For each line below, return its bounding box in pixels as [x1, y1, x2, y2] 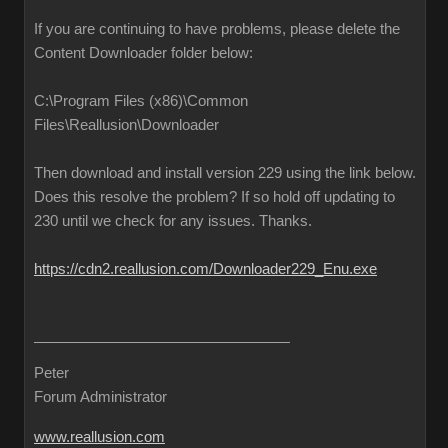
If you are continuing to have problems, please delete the [34, 21, 400, 37]
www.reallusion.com [34, 429, 165, 445]
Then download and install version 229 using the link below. [34, 165, 416, 181]
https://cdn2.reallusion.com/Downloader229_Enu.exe [34, 261, 377, 277]
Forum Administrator [34, 389, 167, 405]
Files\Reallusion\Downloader [34, 117, 219, 133]
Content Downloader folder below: [34, 45, 253, 61]
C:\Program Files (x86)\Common [34, 93, 248, 109]
